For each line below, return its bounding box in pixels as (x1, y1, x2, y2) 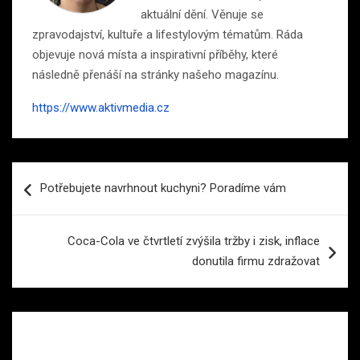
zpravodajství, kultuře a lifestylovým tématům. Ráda (32, 27, 303, 43)
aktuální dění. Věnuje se (141, 7, 264, 22)
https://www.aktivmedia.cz (32, 100, 170, 116)
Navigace (11, 162, 96, 186)
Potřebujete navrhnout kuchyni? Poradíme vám (40, 181, 286, 196)
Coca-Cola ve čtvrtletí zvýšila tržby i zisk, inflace (67, 234, 320, 249)
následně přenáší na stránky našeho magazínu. (32, 67, 279, 83)
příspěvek (11, 214, 100, 238)
